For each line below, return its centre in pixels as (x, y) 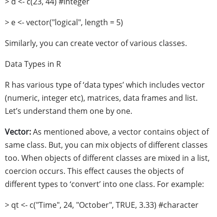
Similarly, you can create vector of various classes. (96, 43)
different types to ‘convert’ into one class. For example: (104, 184)
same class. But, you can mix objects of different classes (106, 145)
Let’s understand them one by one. (69, 111)
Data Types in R (33, 64)
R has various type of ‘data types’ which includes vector (105, 85)
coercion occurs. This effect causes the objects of (94, 171)
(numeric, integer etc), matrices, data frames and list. (101, 98)
